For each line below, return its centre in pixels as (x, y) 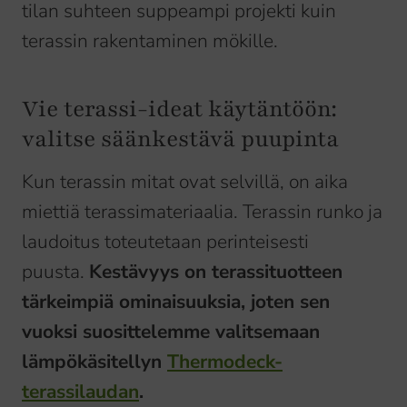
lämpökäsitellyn (94, 362)
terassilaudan (80, 392)
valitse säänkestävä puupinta (180, 139)
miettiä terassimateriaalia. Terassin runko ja (202, 212)
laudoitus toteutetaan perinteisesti (165, 242)
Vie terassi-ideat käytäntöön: (179, 109)
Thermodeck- (225, 362)
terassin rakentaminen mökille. (150, 41)
